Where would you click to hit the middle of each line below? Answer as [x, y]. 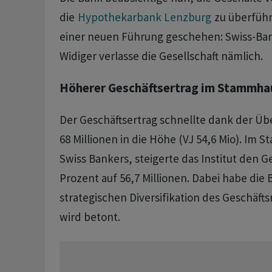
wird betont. [90, 217]
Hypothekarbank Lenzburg [144, 17]
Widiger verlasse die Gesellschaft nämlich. [161, 56]
